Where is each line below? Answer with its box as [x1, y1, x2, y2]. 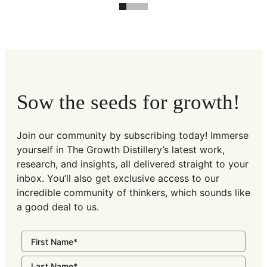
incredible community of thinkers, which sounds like [17, 187, 250, 199]
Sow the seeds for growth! [17, 91, 240, 114]
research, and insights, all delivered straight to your [17, 158, 249, 170]
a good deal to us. [17, 201, 99, 213]
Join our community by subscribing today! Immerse [17, 129, 249, 142]
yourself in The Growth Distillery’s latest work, [17, 144, 225, 156]
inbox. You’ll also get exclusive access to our [17, 172, 219, 185]
